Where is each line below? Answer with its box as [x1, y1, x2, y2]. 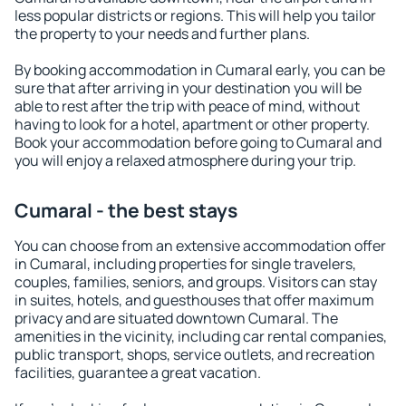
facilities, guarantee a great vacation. [14, 362, 261, 382]
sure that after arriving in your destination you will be [14, 78, 362, 98]
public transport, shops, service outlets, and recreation [14, 344, 375, 364]
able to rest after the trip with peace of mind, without [14, 96, 360, 116]
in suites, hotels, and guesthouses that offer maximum [14, 290, 374, 310]
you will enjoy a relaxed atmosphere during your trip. [14, 150, 356, 170]
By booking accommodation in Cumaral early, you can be [14, 60, 385, 80]
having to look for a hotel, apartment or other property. [14, 114, 370, 134]
